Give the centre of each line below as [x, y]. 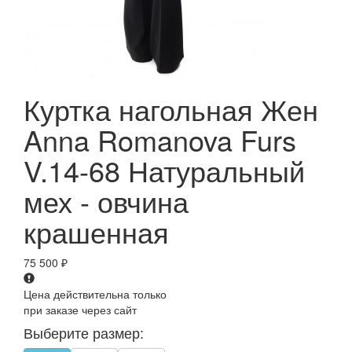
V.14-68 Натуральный [164, 170]
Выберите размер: [84, 333]
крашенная [96, 232]
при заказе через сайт [80, 310]
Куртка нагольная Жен [171, 109]
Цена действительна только [95, 294]
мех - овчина [106, 201]
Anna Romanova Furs [160, 140]
